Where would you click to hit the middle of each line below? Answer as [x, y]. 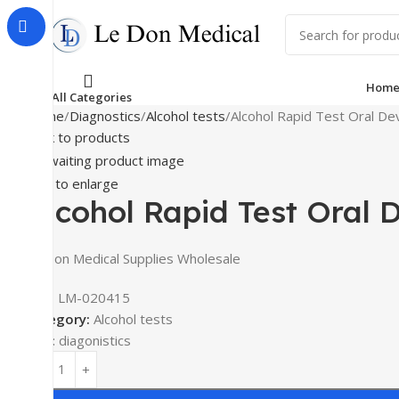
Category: [58, 318]
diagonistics [95, 340]
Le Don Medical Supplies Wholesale [134, 258]
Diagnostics [106, 116]
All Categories [92, 97]
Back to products [78, 137]
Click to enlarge [73, 183]
